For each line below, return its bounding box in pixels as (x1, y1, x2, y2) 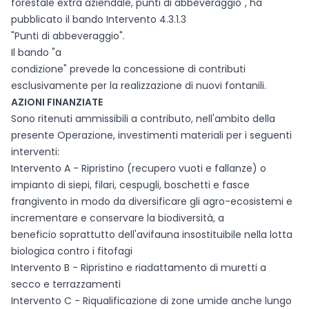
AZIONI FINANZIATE (11, 95, 103, 109)
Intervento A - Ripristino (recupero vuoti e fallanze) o (11, 161, 266, 175)
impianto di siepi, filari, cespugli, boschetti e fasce (11, 178, 250, 192)
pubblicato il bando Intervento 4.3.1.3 (11, 12, 186, 26)
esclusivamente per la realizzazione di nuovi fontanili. (11, 79, 266, 92)
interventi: (11, 145, 59, 159)
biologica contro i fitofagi (11, 244, 132, 258)
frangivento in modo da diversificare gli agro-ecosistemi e (11, 195, 292, 208)
